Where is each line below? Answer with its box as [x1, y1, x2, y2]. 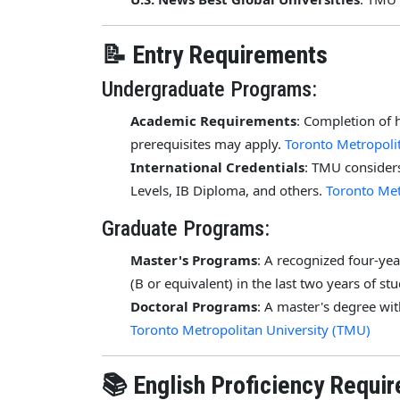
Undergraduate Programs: [102, 76, 317, 102]
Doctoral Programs [130, 296, 257, 315]
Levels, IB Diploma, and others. [130, 180, 326, 199]
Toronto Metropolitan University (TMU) [130, 320, 371, 338]
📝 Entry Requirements [102, 39, 328, 70]
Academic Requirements [130, 111, 296, 129]
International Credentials [130, 157, 304, 176]
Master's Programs [130, 250, 257, 269]
